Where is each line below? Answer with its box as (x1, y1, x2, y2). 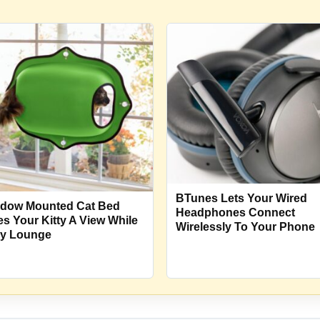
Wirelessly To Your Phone (176, 220, 315, 233)
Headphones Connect (176, 206, 295, 219)
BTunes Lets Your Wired (176, 191, 307, 204)
